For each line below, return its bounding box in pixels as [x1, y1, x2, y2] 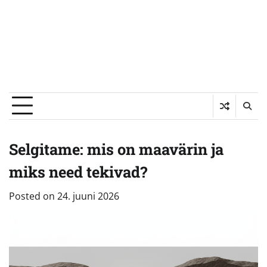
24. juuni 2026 [57, 189, 119, 203]
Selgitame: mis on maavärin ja [9, 138, 223, 159]
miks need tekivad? [9, 161, 147, 182]
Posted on [9, 189, 57, 203]
